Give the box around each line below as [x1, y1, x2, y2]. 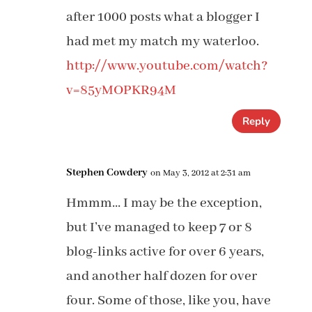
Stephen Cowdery [65, 166, 148, 179]
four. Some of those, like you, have [65, 292, 271, 309]
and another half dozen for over [65, 267, 257, 285]
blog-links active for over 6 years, [65, 243, 264, 260]
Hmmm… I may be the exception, [65, 194, 262, 212]
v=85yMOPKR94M [65, 81, 176, 99]
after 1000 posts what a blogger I [65, 8, 260, 26]
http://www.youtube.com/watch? [65, 57, 267, 75]
